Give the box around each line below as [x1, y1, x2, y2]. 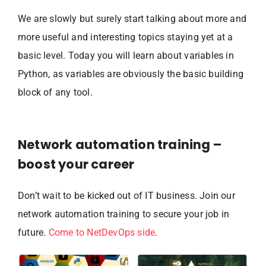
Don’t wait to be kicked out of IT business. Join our [18, 190, 235, 202]
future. [18, 227, 49, 239]
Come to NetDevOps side [48, 227, 156, 239]
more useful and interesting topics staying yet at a [18, 31, 233, 43]
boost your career [18, 156, 135, 173]
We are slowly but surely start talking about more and [18, 13, 247, 25]
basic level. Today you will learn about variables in [18, 50, 234, 62]
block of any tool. [18, 87, 93, 99]
